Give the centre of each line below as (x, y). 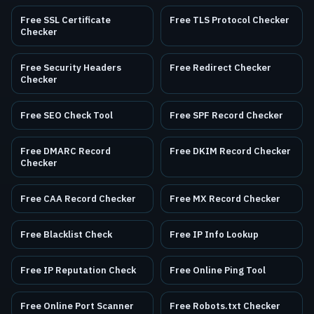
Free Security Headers (71, 68)
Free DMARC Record (66, 151)
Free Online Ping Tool (218, 271)
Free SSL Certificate (66, 20)
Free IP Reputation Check (78, 271)
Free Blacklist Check (66, 235)
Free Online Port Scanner (77, 306)
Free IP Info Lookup (214, 235)
